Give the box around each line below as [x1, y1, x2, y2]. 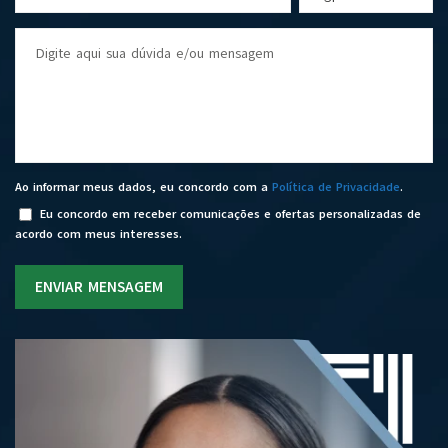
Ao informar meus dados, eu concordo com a [15, 179, 272, 196]
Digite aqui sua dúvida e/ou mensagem [36, 44, 274, 64]
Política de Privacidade [272, 179, 400, 196]
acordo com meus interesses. [15, 225, 182, 242]
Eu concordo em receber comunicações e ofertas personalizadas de [36, 205, 421, 222]
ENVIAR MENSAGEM [35, 277, 163, 298]
